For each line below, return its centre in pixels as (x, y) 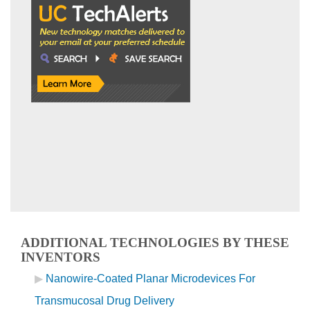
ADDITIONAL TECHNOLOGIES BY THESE (155, 242)
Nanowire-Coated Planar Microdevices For (151, 278)
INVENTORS (61, 257)
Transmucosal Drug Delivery (104, 300)
